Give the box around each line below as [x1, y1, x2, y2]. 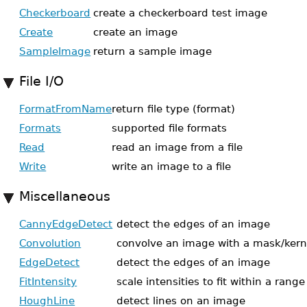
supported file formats [112, 122, 228, 134]
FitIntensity [19, 275, 77, 287]
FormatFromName [19, 103, 112, 114]
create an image [93, 26, 178, 38]
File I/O [19, 74, 64, 88]
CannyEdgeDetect [19, 218, 113, 230]
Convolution [19, 237, 82, 249]
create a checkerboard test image [93, 7, 268, 19]
